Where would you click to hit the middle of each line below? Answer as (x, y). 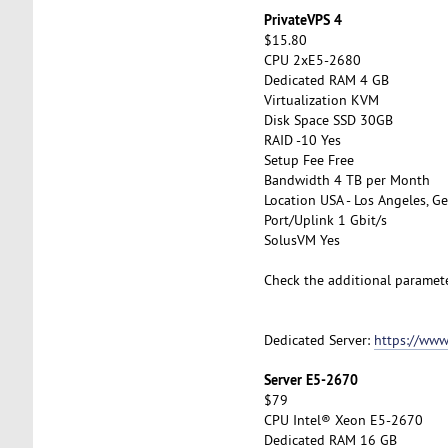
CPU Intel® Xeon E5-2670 (343, 419)
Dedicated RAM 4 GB (326, 79)
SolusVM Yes (301, 239)
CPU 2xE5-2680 (312, 59)
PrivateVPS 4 (302, 19)
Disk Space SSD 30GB (328, 119)
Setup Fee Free (308, 159)
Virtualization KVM (321, 99)
